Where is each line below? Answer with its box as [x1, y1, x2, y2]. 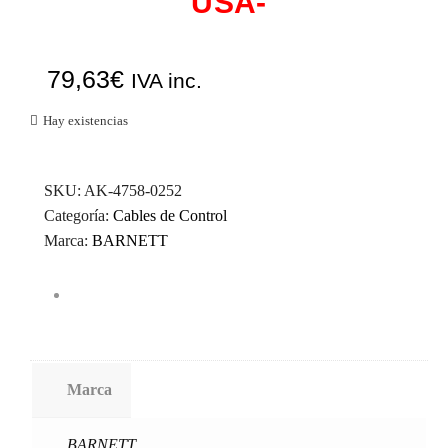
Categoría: [44, 206, 113, 224]
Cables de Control [113, 206, 227, 224]
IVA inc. [130, 68, 202, 92]
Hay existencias [43, 112, 128, 128]
